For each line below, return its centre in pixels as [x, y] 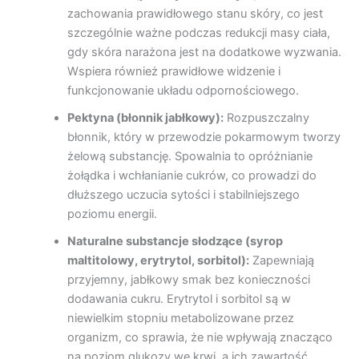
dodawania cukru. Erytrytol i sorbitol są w [179, 299]
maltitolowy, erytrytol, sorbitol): [158, 261]
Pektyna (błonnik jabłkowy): [145, 118]
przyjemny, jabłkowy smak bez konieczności [188, 280]
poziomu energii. [112, 214]
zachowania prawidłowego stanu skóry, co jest [195, 14]
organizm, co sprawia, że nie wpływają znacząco [200, 338]
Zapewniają [281, 261]
